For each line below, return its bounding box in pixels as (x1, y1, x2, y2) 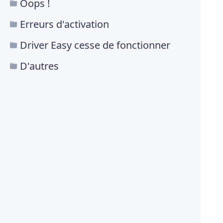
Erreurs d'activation (20, 17, 109, 31)
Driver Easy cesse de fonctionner (20, 38, 170, 52)
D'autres (20, 59, 59, 73)
